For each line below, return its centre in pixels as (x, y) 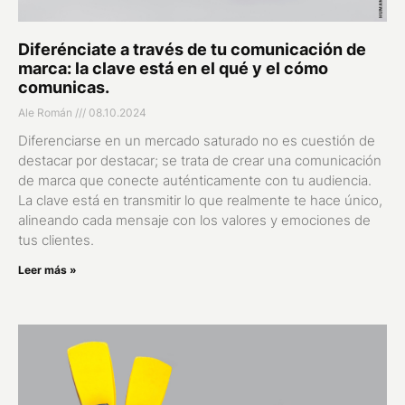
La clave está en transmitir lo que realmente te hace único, (200, 200)
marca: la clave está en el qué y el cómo (173, 68)
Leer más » (47, 269)
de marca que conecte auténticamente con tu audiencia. (195, 180)
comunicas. (64, 87)
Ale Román (47, 112)
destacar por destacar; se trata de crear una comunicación (200, 160)
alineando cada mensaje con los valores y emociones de (194, 220)
